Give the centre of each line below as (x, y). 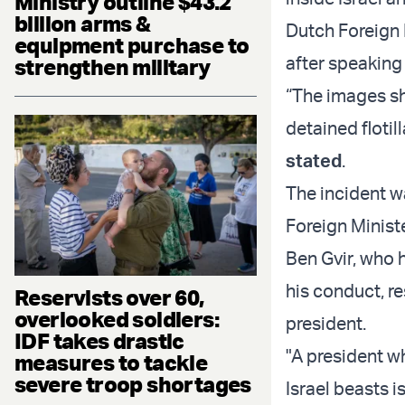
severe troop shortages (133, 385)
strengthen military (113, 66)
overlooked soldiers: (117, 320)
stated (314, 161)
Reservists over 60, (109, 298)
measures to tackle (111, 363)
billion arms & (83, 23)
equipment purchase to (132, 45)
